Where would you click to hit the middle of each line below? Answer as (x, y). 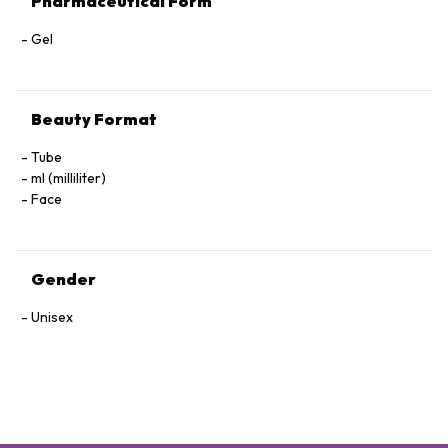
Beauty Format (94, 119)
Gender (63, 279)
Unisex (52, 317)
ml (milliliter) (68, 178)
